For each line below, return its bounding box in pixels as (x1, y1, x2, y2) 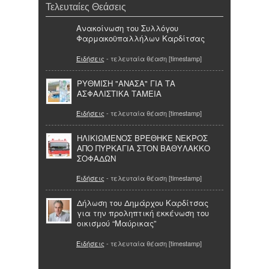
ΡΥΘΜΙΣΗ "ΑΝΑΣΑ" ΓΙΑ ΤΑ (77, 77, 175, 89)
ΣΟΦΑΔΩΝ (77, 153, 116, 165)
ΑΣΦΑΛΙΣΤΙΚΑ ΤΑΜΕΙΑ (77, 87, 162, 99)
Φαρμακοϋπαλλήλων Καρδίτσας (76, 32, 205, 44)
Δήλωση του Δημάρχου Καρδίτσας (77, 197, 208, 209)
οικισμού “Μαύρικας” (77, 217, 156, 229)
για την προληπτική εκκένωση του (77, 207, 209, 219)
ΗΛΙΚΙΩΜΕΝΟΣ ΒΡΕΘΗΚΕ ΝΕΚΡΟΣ (77, 132, 208, 144)
